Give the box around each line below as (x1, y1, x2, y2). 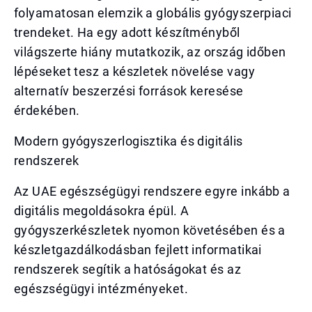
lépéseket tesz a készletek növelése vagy (14, 64, 256, 79)
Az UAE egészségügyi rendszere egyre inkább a (14, 184, 290, 198)
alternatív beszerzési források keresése (14, 84, 244, 98)
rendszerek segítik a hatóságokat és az (14, 262, 242, 276)
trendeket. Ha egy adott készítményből (14, 25, 240, 40)
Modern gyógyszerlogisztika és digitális (14, 134, 243, 148)
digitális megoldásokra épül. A (14, 203, 189, 218)
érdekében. (14, 103, 80, 118)
